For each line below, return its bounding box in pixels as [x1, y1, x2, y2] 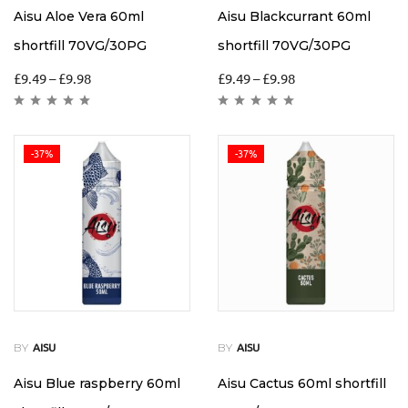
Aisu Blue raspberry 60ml [14, 375, 180, 393]
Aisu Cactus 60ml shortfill [218, 375, 386, 393]
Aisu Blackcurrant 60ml [218, 8, 371, 25]
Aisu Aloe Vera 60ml [14, 8, 144, 25]
